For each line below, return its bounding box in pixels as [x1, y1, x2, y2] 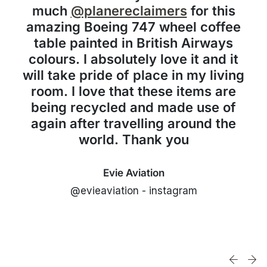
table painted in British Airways [34, 35, 233, 51]
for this [187, 3, 235, 18]
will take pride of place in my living [23, 67, 244, 83]
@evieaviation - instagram [70, 185, 197, 197]
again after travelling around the [31, 116, 236, 131]
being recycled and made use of [31, 100, 236, 115]
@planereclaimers [70, 3, 187, 18]
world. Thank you [78, 132, 189, 147]
